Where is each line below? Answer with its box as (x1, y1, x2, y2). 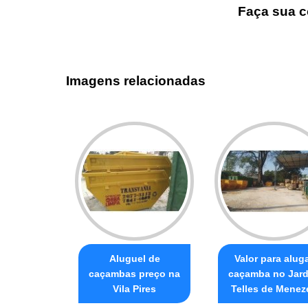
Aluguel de (109, 252, 160, 264)
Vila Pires (113, 283, 156, 294)
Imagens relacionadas (66, 74, 206, 89)
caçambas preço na (89, 267, 180, 279)
